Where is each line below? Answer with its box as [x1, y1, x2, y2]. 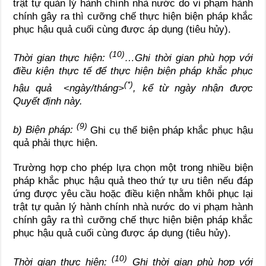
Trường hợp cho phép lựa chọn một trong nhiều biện [13, 162, 253, 174]
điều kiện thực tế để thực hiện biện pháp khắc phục [13, 65, 253, 77]
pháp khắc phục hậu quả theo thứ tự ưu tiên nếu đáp [13, 175, 253, 187]
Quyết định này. [13, 95, 83, 107]
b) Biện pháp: [13, 124, 77, 136]
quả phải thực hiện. [13, 137, 99, 149]
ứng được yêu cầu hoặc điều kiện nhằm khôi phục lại [13, 188, 253, 200]
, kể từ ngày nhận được [133, 82, 253, 94]
